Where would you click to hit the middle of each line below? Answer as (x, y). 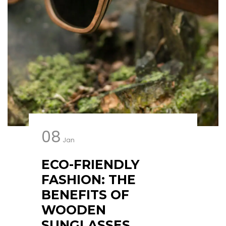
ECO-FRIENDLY (90, 164)
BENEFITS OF (85, 195)
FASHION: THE (88, 180)
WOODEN (73, 210)
